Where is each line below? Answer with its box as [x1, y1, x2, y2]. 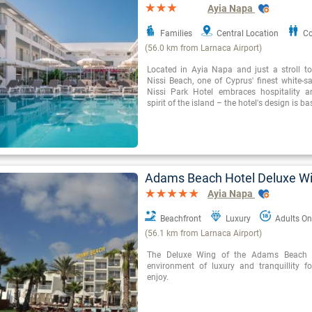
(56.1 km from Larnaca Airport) [145, 228, 262, 239]
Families [160, 29, 192, 39]
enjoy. [147, 272, 169, 283]
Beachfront [160, 214, 201, 224]
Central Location [217, 29, 279, 39]
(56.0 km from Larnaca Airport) [145, 43, 262, 54]
